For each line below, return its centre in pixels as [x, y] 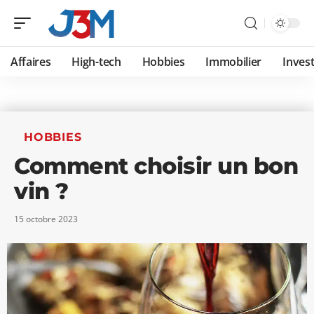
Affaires [31, 62]
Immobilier [234, 62]
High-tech [96, 62]
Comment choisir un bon [156, 166]
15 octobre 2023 [46, 219]
